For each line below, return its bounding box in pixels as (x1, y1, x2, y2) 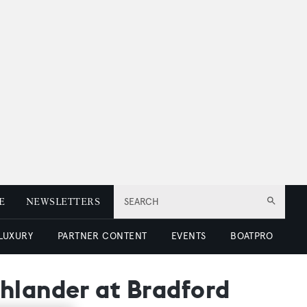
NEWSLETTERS (25, 196, 100, 208)
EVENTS (171, 230, 206, 242)
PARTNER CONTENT (57, 230, 147, 242)
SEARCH (124, 196, 159, 208)
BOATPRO (230, 230, 273, 242)
